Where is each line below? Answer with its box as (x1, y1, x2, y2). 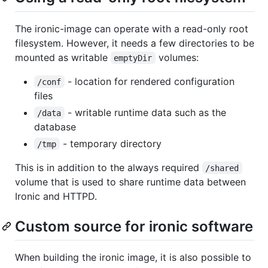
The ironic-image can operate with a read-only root (15, 22, 248, 35)
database (34, 120, 76, 133)
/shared (205, 163, 239, 173)
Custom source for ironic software (15, 217, 253, 235)
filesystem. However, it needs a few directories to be (15, 36, 254, 49)
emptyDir (114, 53, 153, 63)
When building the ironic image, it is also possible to (15, 251, 251, 263)
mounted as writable (15, 51, 111, 63)
